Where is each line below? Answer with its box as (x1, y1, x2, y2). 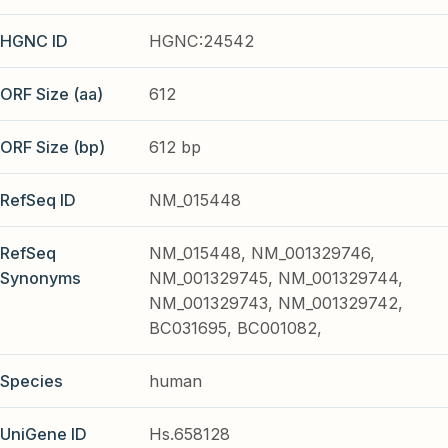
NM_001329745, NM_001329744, (149, 267, 404, 288)
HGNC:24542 (149, 30, 255, 51)
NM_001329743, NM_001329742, (149, 292, 404, 313)
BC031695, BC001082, (149, 317, 323, 338)
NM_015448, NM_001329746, (149, 242, 376, 263)
